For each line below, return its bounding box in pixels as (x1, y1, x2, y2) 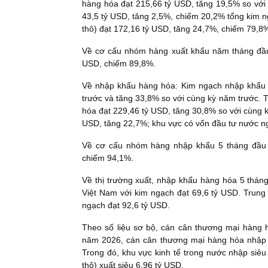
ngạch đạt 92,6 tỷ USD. (82, 200, 170, 210)
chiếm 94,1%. (82, 153, 133, 163)
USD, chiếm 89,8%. (82, 58, 156, 68)
